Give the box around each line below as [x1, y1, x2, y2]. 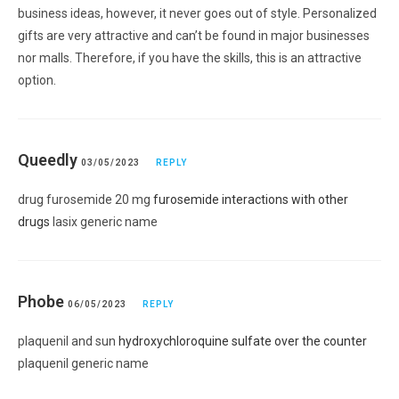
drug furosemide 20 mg [18, 191, 153, 207]
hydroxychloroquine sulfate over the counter [118, 333, 367, 348]
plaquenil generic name [18, 355, 149, 370]
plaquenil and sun [18, 333, 118, 348]
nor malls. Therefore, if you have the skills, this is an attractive [18, 50, 362, 65]
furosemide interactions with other [153, 191, 348, 207]
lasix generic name [50, 214, 158, 229]
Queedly [18, 150, 77, 169]
